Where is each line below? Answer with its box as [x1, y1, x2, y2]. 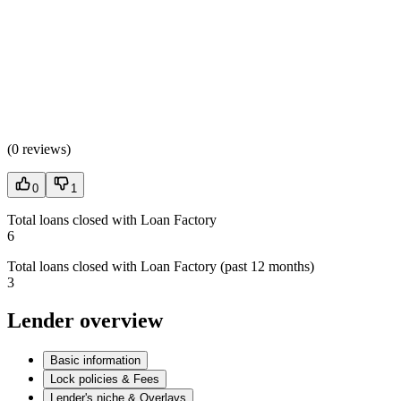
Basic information [50, 353, 141, 367]
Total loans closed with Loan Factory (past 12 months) [7, 258, 314, 274]
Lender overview [7, 308, 163, 332]
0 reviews [12, 141, 66, 157]
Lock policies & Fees [50, 371, 159, 386]
